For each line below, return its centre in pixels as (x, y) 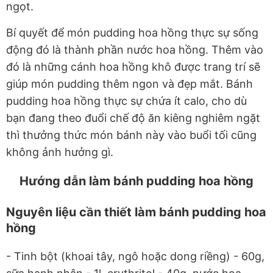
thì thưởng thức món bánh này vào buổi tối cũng (131, 135)
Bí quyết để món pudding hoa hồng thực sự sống (132, 33)
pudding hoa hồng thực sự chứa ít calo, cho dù (126, 101)
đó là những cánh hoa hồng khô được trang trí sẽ (133, 67)
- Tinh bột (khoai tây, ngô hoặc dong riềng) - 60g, (135, 257)
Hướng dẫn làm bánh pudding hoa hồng (136, 181)
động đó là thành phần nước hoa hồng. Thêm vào (135, 50)
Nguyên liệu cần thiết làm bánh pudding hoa (136, 212)
